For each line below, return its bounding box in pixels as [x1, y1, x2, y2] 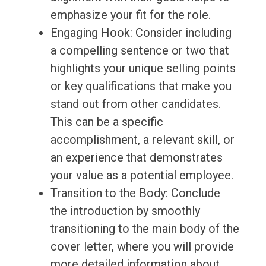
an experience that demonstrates [50, 150, 223, 165]
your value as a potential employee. [50, 168, 233, 183]
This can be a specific [50, 115, 163, 129]
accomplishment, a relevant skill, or [50, 132, 235, 147]
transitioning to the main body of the [50, 221, 239, 236]
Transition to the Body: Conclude [50, 186, 220, 201]
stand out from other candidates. [50, 97, 221, 112]
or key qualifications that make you [50, 79, 232, 94]
